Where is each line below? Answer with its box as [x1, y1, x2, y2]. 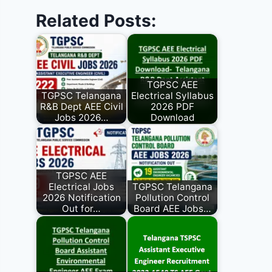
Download [150, 111, 195, 123]
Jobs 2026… [54, 111, 109, 123]
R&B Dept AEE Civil [39, 100, 123, 112]
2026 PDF [151, 100, 195, 112]
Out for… [62, 202, 101, 214]
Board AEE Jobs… [134, 202, 212, 214]
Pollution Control [135, 191, 210, 203]
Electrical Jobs [49, 180, 115, 192]
